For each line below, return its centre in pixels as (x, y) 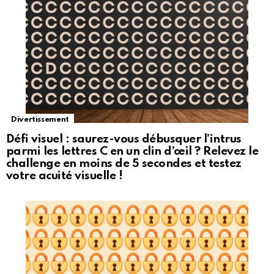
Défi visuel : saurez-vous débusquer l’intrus (124, 139)
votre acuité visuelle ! (65, 176)
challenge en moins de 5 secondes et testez (124, 164)
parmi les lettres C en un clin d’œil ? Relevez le (132, 152)
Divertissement (40, 120)
